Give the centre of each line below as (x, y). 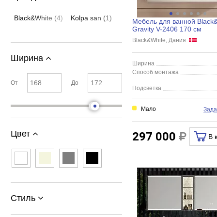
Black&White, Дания (160, 40)
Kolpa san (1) (91, 18)
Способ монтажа (155, 72)
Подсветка (147, 88)
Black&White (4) (39, 18)
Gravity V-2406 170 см (167, 29)
